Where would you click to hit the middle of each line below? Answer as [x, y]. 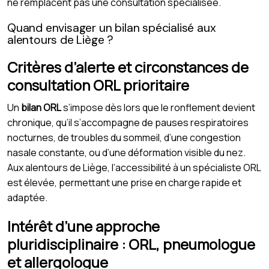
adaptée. [27, 197]
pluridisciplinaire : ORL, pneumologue [131, 244]
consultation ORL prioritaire [98, 85]
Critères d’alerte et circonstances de [128, 67]
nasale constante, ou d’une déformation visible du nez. [126, 152]
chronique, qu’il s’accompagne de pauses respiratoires [128, 122]
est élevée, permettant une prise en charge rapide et [124, 182]
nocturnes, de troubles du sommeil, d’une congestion [124, 137]
